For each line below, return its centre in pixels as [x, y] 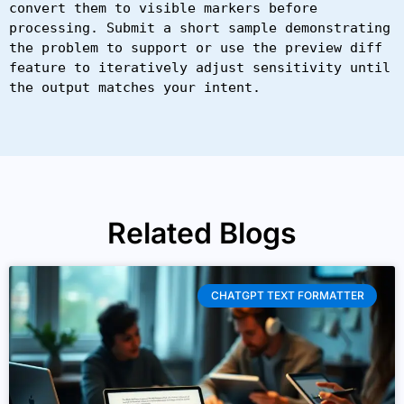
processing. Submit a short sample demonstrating [200, 28]
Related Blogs [202, 233]
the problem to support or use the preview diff [196, 47]
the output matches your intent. [135, 87]
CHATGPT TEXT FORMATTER [287, 295]
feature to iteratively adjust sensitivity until [200, 67]
